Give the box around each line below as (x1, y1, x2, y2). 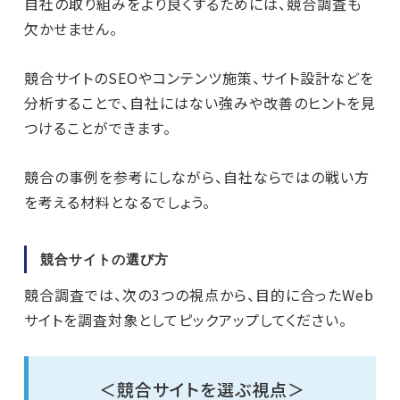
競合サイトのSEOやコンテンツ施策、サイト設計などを (23, 67, 374, 88)
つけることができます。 (23, 117, 171, 138)
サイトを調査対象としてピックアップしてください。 (23, 309, 347, 330)
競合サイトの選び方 (39, 250, 169, 268)
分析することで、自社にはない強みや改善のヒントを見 (23, 92, 376, 113)
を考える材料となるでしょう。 (23, 191, 211, 212)
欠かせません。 (23, 18, 118, 39)
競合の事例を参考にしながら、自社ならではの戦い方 (23, 166, 370, 187)
